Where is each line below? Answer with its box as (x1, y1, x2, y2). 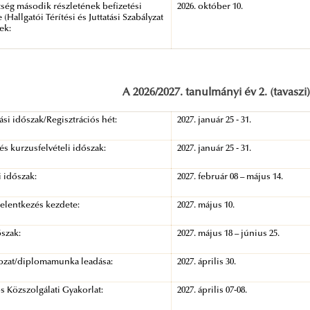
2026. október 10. (177, 3, 244, 12)
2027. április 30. (177, 258, 237, 267)
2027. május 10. (177, 201, 235, 210)
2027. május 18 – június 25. (177, 230, 280, 239)
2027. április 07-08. (177, 286, 248, 295)
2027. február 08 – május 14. (177, 173, 284, 182)
